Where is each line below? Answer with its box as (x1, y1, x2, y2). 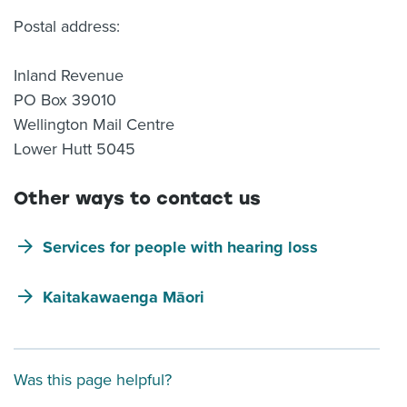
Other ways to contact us (14, 187, 261, 209)
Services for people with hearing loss (43, 237, 318, 257)
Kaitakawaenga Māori (43, 287, 204, 307)
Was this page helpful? (14, 370, 172, 390)
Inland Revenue (14, 65, 124, 85)
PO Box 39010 (14, 90, 116, 110)
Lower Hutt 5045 (14, 139, 135, 159)
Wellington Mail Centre (14, 114, 174, 134)
